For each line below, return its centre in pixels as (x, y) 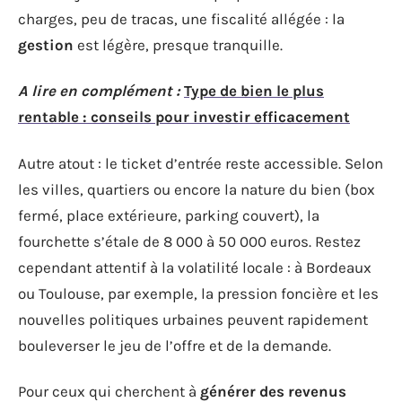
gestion (46, 44)
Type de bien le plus (254, 91)
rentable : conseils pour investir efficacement (184, 117)
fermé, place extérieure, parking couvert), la (169, 215)
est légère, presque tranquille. (178, 44)
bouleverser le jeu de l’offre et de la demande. (175, 345)
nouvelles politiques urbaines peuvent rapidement (193, 319)
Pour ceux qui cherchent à (109, 391)
